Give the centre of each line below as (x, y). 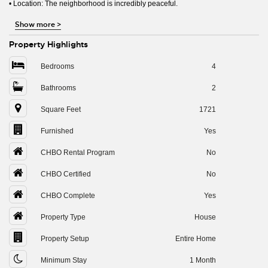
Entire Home (195, 239)
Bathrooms (58, 88)
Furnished (57, 131)
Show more (35, 25)
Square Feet (61, 109)
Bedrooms (57, 66)
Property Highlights (48, 44)
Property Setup (65, 239)
